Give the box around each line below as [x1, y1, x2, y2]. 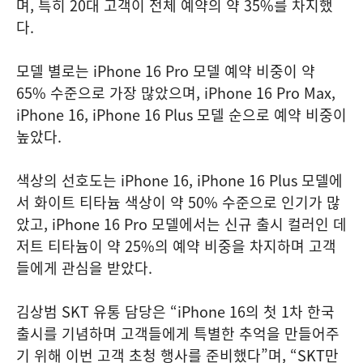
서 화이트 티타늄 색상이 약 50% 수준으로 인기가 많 [16, 190, 340, 213]
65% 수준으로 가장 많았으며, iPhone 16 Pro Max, [16, 81, 335, 104]
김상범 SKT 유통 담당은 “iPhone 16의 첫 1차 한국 [16, 300, 335, 322]
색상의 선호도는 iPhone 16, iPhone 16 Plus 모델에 [16, 169, 343, 191]
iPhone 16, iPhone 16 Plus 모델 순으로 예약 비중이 [16, 103, 347, 126]
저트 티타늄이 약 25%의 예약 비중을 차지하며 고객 [16, 234, 336, 257]
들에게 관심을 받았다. [16, 256, 152, 279]
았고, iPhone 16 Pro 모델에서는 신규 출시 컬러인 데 [16, 212, 347, 235]
